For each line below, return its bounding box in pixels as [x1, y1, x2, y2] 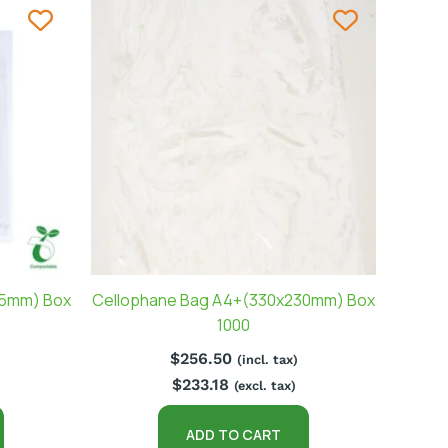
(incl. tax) [236, 351, 298, 367]
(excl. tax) [233, 377, 296, 393]
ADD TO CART [186, 424, 281, 444]
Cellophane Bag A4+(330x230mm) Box [92, 288, 375, 311]
